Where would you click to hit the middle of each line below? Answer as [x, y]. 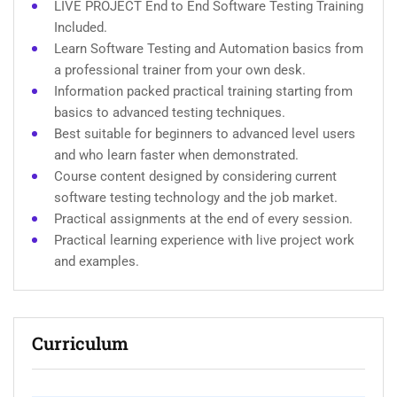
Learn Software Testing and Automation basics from [209, 49]
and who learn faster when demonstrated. [176, 156]
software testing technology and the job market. [196, 198]
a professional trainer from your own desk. [180, 70]
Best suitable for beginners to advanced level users [205, 134]
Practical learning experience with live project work [204, 241]
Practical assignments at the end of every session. [203, 219]
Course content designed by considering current [195, 177]
